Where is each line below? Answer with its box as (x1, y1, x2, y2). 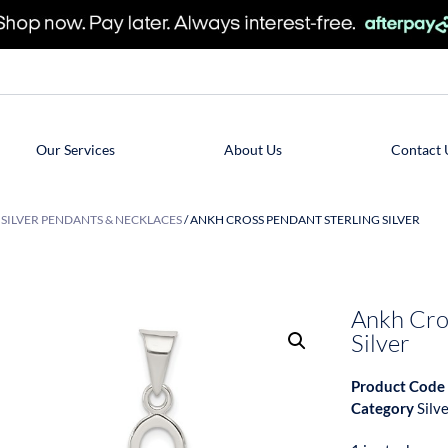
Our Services (35, 140, 115, 158)
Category (350, 398, 414, 417)
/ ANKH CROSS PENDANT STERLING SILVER (182, 211, 420, 227)
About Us (223, 140, 282, 158)
